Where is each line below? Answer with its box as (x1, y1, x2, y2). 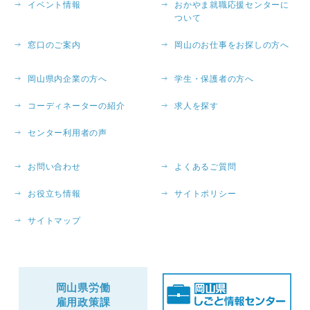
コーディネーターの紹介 (28, 101, 125, 111)
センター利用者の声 (28, 128, 107, 138)
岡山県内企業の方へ (28, 74, 107, 84)
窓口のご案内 (28, 40, 81, 50)
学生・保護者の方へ (174, 74, 254, 84)
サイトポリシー (174, 189, 237, 199)
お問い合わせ (28, 162, 81, 172)
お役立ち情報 (28, 189, 81, 199)
